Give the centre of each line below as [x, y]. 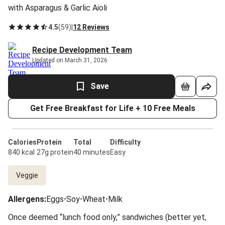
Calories [22, 142]
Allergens [26, 199]
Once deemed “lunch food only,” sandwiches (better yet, [107, 217]
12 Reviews [91, 27]
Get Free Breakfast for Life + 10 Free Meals [113, 108]
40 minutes [92, 152]
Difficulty [125, 142]
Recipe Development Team [82, 50]
